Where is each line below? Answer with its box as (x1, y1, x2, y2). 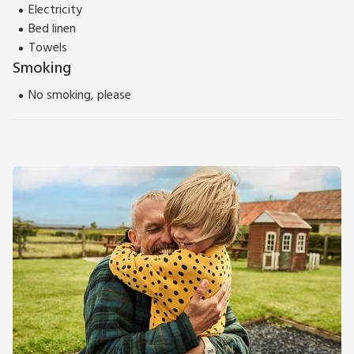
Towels (28, 38, 67, 59)
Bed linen (28, 19, 76, 40)
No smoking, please (28, 85, 131, 107)
